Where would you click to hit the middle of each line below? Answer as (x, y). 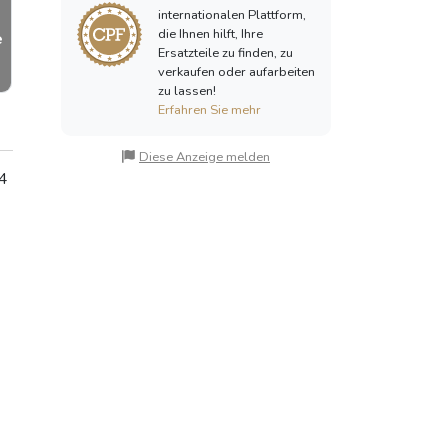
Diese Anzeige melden (204, 156)
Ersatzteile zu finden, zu (225, 52)
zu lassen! (187, 90)
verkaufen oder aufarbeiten (236, 71)
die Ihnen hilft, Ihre (210, 33)
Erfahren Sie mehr (209, 109)
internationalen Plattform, (232, 14)
